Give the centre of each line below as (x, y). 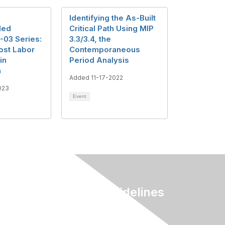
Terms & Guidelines (108, 192)
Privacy (67, 211)
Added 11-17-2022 (96, 77)
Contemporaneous (105, 49)
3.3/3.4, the (90, 39)
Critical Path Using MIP (111, 28)
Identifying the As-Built (113, 18)
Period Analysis (99, 60)
